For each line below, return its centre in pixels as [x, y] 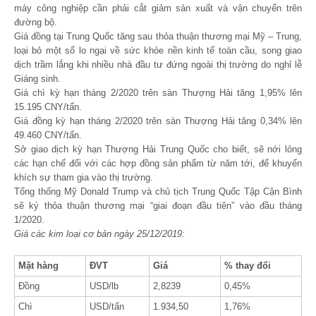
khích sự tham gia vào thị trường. [84, 177]
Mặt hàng [38, 266]
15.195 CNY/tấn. [48, 107]
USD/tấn [107, 306]
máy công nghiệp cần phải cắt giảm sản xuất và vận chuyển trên [158, 8]
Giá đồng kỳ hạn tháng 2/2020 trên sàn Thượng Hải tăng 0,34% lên [158, 121]
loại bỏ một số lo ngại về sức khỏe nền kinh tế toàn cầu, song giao [158, 50]
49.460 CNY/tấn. [48, 135]
